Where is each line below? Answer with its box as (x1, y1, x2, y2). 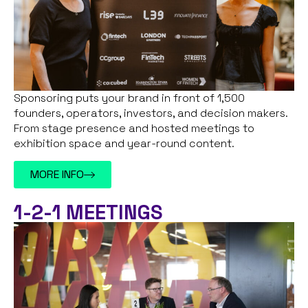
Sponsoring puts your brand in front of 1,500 (14, 91, 245, 105)
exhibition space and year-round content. (14, 136, 234, 151)
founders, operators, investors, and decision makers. (14, 106, 287, 120)
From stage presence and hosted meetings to (14, 121, 254, 135)
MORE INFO (30, 167, 84, 182)
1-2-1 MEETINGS (14, 199, 163, 225)
